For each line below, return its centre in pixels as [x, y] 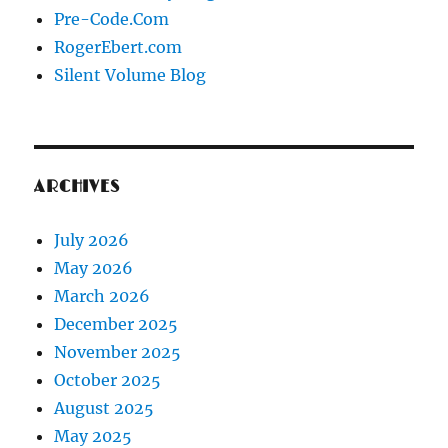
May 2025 [93, 435]
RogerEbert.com [118, 46]
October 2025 [108, 379]
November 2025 [118, 351]
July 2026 [92, 239]
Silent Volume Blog [130, 74]
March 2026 [102, 295]
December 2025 [116, 323]
